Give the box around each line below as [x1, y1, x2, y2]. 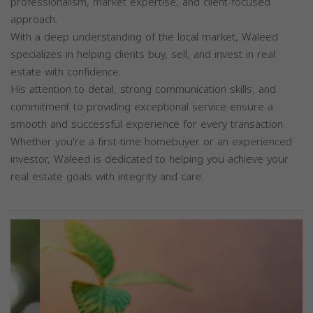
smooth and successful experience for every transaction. [10, 115, 285, 134]
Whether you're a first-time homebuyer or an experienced [10, 132, 292, 152]
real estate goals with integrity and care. [10, 167, 204, 187]
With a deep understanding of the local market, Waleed [10, 27, 278, 47]
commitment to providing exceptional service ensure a [10, 97, 273, 117]
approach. [10, 10, 57, 29]
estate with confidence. [10, 62, 121, 82]
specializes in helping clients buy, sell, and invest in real [10, 45, 275, 64]
